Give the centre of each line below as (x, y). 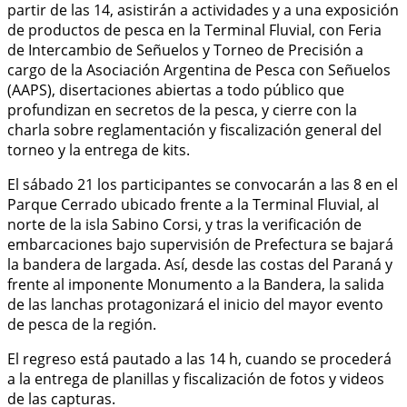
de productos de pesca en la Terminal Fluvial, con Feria (194, 30)
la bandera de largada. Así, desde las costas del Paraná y (200, 264)
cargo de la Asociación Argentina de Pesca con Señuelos (199, 69)
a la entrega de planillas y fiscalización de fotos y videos (196, 378)
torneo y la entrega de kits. (99, 149)
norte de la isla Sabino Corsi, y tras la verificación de (184, 224)
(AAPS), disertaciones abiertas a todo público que (176, 89)
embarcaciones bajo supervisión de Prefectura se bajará (200, 244)
